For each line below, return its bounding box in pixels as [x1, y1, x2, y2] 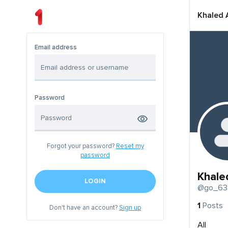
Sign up [119, 204, 141, 212]
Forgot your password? [46, 142, 116, 151]
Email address [35, 43, 77, 52]
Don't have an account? [49, 204, 119, 212]
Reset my [116, 142, 144, 151]
